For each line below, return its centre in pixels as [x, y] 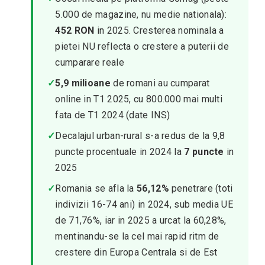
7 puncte [204, 152]
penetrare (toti [201, 188]
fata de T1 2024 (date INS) [113, 115]
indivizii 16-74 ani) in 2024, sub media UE [144, 204]
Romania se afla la [96, 188]
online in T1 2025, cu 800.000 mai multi [139, 99]
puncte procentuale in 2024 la [120, 152]
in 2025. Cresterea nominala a [159, 30]
